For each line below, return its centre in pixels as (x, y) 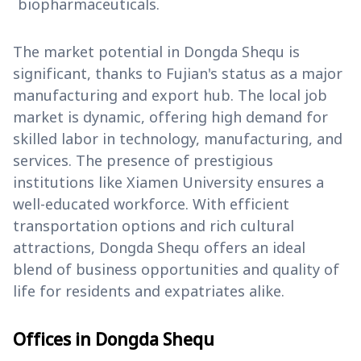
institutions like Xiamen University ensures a (168, 183)
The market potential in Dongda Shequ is (156, 52)
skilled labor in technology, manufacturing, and (178, 139)
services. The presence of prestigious (143, 161)
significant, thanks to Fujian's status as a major (178, 74)
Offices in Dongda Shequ (114, 340)
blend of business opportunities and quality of (176, 270)
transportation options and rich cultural (154, 226)
